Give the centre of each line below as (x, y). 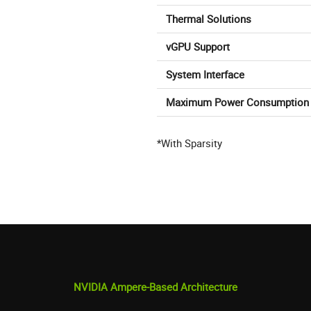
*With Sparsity (190, 143)
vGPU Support (198, 47)
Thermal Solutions (209, 19)
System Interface (205, 75)
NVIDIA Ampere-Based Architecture (156, 287)
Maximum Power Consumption (237, 102)
